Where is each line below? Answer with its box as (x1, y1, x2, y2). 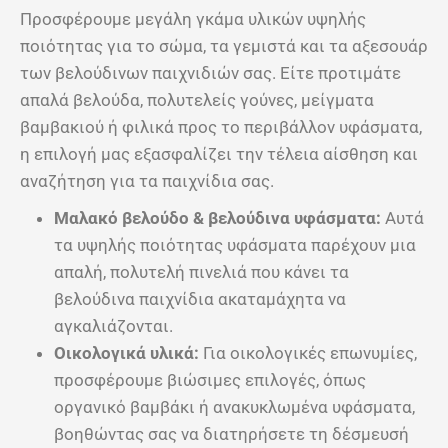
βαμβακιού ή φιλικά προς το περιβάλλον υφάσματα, (20, 116, 422, 137)
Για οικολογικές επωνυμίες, (199, 342, 417, 363)
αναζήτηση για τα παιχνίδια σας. (20, 170, 274, 191)
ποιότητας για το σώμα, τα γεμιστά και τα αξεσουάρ (20, 35, 428, 56)
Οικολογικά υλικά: (54, 342, 199, 363)
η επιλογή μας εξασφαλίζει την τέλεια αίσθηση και (20, 143, 418, 164)
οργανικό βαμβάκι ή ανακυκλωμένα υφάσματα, (54, 396, 415, 417)
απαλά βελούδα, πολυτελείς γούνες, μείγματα (20, 89, 374, 110)
